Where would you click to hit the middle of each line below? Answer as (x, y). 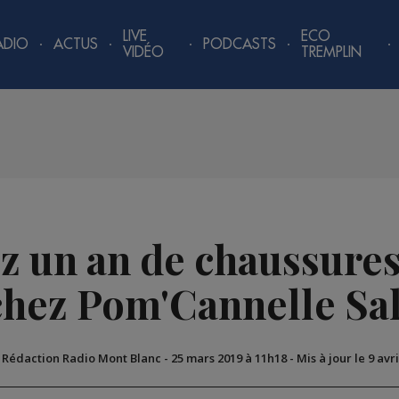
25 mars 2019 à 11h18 (228, 358)
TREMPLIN (332, 53)
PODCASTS (240, 45)
